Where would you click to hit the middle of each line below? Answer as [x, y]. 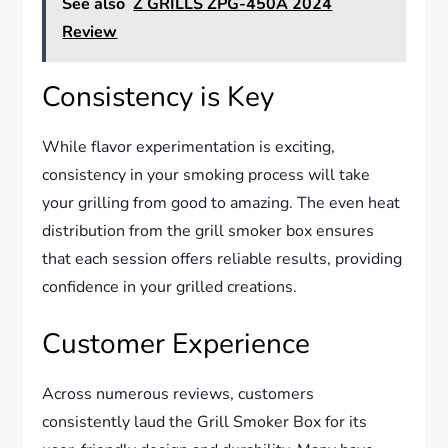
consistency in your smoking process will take [206, 175]
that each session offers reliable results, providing [222, 259]
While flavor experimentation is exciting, [189, 147]
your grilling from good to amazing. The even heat [221, 203]
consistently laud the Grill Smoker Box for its [205, 422]
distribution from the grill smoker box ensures [208, 231]
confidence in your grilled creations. [170, 287]
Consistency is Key [158, 97]
